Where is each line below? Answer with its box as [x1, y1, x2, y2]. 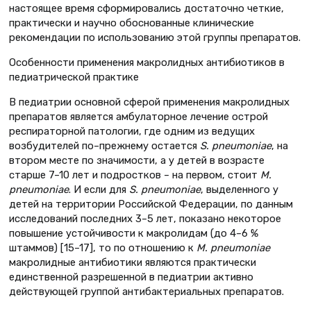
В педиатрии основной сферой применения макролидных [9, 95, 289, 108]
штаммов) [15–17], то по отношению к [9, 241, 196, 254]
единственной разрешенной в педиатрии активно [9, 270, 253, 283]
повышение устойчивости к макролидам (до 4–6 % [9, 226, 258, 239]
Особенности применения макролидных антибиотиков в [9, 56, 285, 69]
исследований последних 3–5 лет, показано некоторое [9, 212, 281, 225]
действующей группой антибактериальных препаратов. [9, 285, 284, 298]
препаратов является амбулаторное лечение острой [9, 110, 268, 123]
